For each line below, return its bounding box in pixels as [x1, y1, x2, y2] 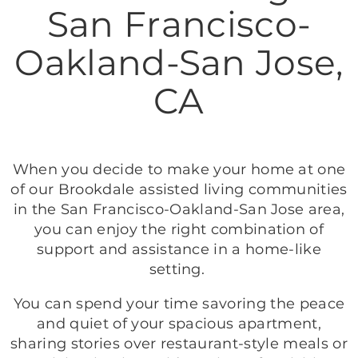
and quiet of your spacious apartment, [37, 315, 321, 332]
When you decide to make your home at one [12, 161, 346, 178]
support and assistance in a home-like [37, 241, 321, 258]
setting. [149, 261, 209, 278]
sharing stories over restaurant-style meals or [10, 335, 348, 352]
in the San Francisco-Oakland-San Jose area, [13, 201, 345, 218]
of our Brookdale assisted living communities [10, 181, 348, 198]
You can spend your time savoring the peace [13, 295, 345, 312]
